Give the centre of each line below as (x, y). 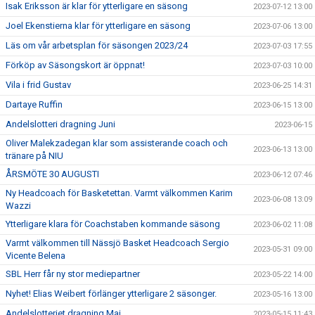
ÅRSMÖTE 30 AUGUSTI (52, 174)
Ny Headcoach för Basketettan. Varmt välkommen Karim (119, 193)
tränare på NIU (34, 156)
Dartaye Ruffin (34, 104)
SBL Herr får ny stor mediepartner (73, 274)
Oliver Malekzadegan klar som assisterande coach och (117, 143)
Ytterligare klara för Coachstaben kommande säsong (113, 224)
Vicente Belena (36, 256)
